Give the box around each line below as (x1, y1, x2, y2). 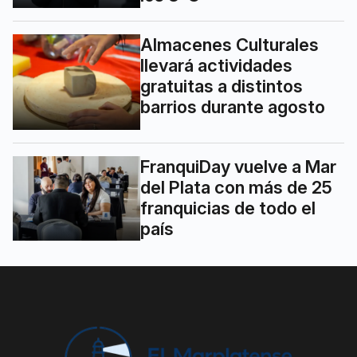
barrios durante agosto (140, 96, 325, 117)
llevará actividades (140, 54, 292, 76)
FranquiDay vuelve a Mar (140, 155, 336, 177)
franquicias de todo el (140, 197, 316, 218)
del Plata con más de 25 (140, 176, 332, 198)
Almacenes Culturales (140, 33, 319, 55)
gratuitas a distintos (140, 75, 303, 96)
